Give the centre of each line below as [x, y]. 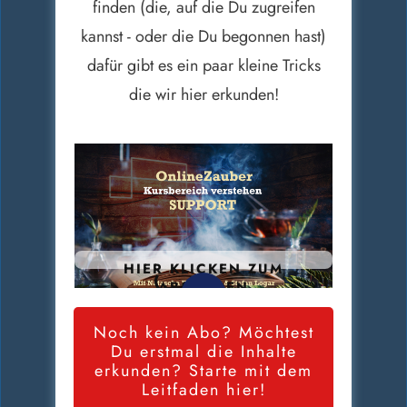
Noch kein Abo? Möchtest [203, 333]
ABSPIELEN [203, 287]
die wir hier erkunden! [203, 94]
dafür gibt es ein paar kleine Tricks [203, 65]
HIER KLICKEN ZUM [203, 268]
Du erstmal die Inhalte [203, 352]
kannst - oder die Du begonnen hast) [203, 36]
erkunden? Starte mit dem [203, 371]
